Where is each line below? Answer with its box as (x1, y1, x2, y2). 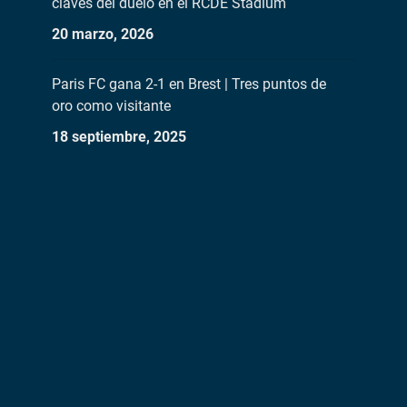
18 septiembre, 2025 (51, 128, 186, 145)
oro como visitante (51, 97, 171, 114)
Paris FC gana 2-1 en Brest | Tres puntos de (51, 75, 326, 93)
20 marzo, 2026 (51, 25, 154, 43)
